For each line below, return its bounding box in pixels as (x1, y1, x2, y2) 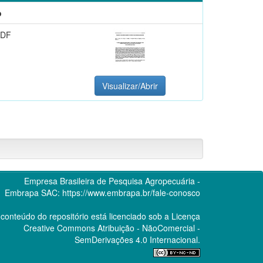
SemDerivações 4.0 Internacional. (74, 233, 200, 245)
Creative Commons (23, 221, 95, 234)
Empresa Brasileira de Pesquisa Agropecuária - (23, 174, 200, 187)
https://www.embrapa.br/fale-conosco (62, 186, 200, 198)
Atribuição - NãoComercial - (95, 221, 200, 234)
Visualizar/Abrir (102, 79, 158, 92)
